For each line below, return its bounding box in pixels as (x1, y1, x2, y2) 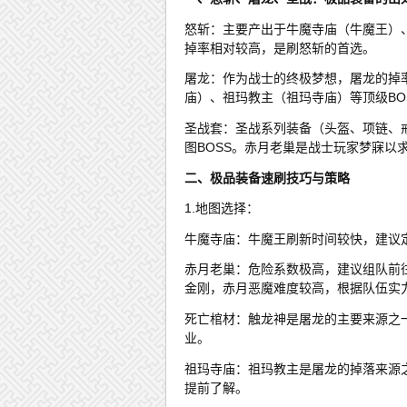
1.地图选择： (184, 201, 259, 216)
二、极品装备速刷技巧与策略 (184, 170, 350, 185)
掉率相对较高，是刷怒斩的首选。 (184, 40, 375, 55)
